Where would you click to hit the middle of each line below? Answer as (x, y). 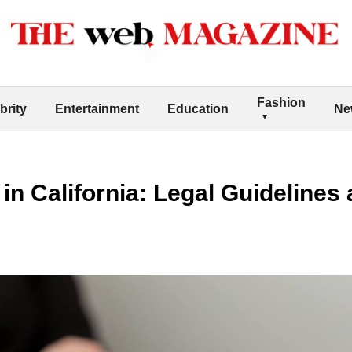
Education (198, 108)
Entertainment (97, 108)
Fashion (281, 102)
